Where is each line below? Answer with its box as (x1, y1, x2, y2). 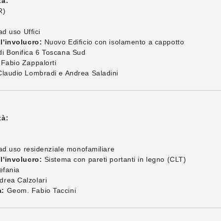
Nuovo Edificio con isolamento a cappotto (42, 38, 184, 46)
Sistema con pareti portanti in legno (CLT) (42, 155, 186, 163)
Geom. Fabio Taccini (4, 186, 76, 194)
